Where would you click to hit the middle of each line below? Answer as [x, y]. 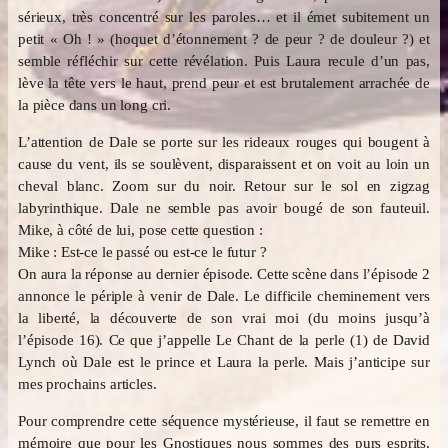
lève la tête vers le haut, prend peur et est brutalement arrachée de [224, 82]
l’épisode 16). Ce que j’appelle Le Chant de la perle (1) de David [224, 339]
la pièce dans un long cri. [95, 104]
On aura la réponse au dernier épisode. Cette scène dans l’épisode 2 [224, 273]
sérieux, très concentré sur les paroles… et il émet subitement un [224, 16]
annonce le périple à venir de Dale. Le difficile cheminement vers [224, 295]
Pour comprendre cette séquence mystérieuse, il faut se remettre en [224, 420]
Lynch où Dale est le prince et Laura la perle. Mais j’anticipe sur [224, 361]
